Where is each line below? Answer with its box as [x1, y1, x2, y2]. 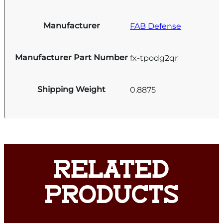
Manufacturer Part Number [15, 53, 128, 63]
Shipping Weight [37, 85, 106, 95]
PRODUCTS [44, 185, 179, 209]
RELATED [54, 160, 169, 184]
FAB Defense [130, 21, 182, 31]
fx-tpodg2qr [130, 53, 178, 63]
